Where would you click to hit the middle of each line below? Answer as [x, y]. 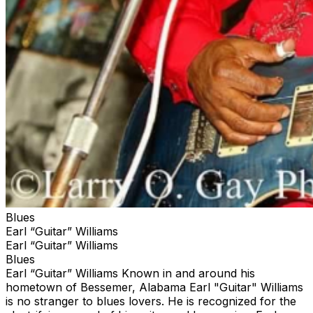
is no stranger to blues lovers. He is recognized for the [151, 301]
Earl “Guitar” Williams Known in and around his [130, 273]
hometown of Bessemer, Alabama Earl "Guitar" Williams [154, 287]
